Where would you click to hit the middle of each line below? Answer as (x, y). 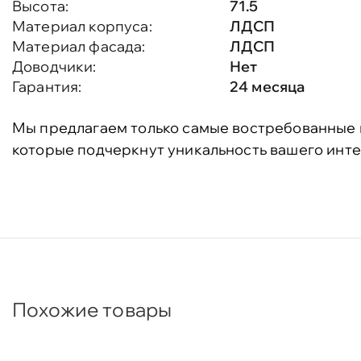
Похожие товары (92, 309)
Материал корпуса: (82, 26)
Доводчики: (54, 66)
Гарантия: (47, 87)
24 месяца (268, 87)
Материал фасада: (79, 46)
